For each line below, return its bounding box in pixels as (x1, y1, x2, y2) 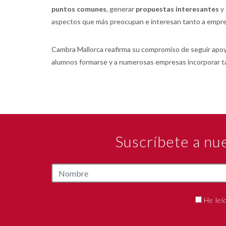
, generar (106, 5, 136, 13)
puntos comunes (51, 5, 106, 13)
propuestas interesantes (136, 5, 219, 13)
